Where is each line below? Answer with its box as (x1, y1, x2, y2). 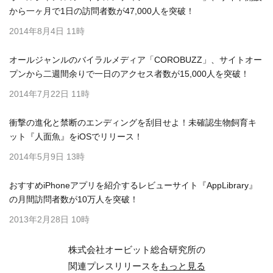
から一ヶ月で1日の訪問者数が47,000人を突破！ (9, 5, 194, 16)
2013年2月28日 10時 (9, 214, 90, 224)
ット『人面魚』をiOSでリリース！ (9, 131, 143, 141)
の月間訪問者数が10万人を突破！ (9, 194, 138, 204)
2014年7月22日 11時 (9, 88, 90, 99)
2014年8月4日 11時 (9, 26, 85, 36)
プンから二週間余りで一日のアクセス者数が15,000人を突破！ (9, 68, 249, 79)
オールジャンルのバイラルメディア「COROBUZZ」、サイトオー (9, 54, 262, 65)
